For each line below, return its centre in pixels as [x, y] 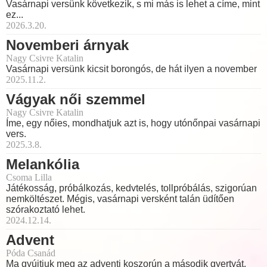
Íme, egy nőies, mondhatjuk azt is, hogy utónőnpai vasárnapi [133, 123]
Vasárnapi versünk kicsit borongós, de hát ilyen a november [131, 69]
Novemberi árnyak [67, 45]
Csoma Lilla [29, 177]
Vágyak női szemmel [76, 99]
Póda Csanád [31, 253]
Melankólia [43, 164]
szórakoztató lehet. [46, 209]
